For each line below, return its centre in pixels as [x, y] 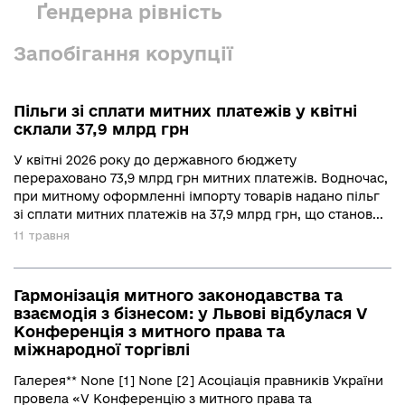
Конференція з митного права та [149, 331]
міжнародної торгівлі [102, 349]
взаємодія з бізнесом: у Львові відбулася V [191, 313]
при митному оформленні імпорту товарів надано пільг [197, 196]
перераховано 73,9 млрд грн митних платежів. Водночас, [201, 178]
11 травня [42, 235]
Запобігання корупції [123, 53]
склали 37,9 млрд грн [101, 129]
